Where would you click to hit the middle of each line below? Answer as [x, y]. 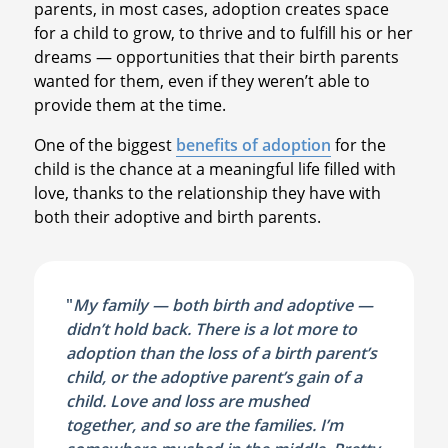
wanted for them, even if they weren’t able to [201, 80]
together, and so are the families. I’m [204, 424]
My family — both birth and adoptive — [222, 304]
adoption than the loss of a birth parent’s [221, 352]
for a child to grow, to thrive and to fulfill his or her [223, 32]
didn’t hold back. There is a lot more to [211, 328]
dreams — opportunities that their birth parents [216, 56]
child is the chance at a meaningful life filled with [214, 168]
